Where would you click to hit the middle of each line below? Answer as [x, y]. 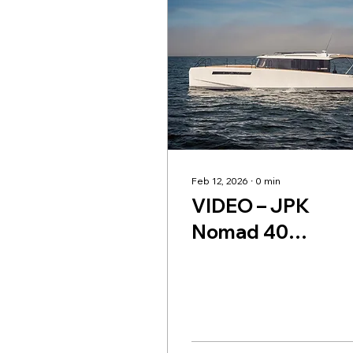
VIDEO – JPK [251, 206]
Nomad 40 [240, 232]
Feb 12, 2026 [220, 181]
